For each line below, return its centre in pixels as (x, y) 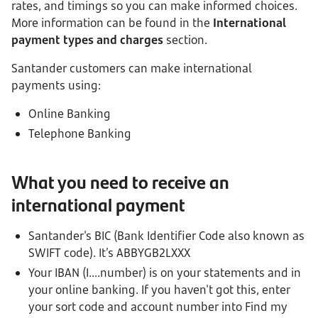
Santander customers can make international (131, 68)
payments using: (57, 85)
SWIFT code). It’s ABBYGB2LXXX (109, 253)
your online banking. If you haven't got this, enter (159, 290)
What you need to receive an (120, 181)
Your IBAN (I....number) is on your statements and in (165, 273)
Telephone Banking (80, 133)
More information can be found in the (112, 23)
